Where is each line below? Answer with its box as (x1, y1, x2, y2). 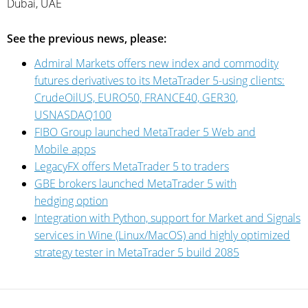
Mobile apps (34, 141, 96, 157)
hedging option (34, 192, 108, 208)
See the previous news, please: (7, 30, 166, 46)
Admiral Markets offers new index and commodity (34, 55, 278, 71)
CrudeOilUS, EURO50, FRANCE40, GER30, (34, 89, 238, 105)
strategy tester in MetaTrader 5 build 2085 (34, 244, 239, 260)
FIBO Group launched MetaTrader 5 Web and (34, 124, 256, 140)
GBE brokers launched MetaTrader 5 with (34, 175, 236, 191)
